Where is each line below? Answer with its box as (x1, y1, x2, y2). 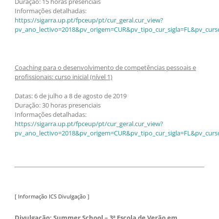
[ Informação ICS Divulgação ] (15, 193, 89, 200)
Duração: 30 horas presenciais (15, 100, 101, 109)
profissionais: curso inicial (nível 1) (15, 72, 112, 81)
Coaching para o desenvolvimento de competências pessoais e (15, 63, 196, 72)
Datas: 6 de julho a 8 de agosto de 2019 (15, 91, 127, 100)
